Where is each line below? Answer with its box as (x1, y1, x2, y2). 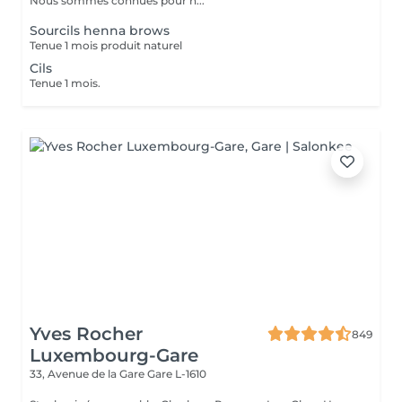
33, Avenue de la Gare (30, 367, 147, 380)
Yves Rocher (30, 323, 143, 345)
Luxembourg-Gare (30, 345, 198, 366)
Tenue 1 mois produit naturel (30, 39, 182, 52)
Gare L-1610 (147, 367, 206, 380)
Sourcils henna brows (30, 22, 170, 39)
